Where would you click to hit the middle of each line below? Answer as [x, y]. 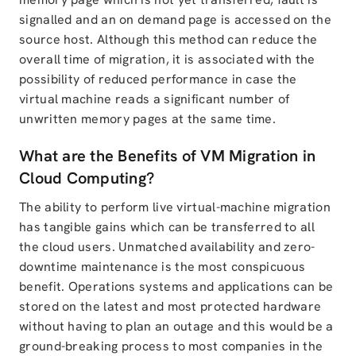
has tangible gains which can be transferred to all [167, 227]
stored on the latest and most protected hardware [170, 306]
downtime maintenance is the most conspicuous [163, 267]
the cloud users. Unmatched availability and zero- [167, 247]
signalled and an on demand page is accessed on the [175, 19]
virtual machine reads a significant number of [155, 99]
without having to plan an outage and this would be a [176, 326]
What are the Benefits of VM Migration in [167, 156]
